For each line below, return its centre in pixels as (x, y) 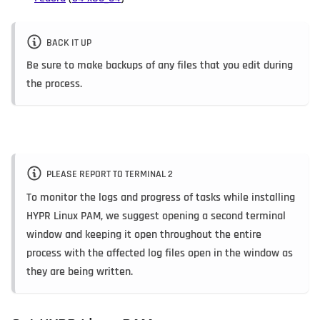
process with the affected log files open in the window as (160, 253)
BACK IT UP (69, 43)
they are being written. (80, 271)
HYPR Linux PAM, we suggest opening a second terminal (156, 216)
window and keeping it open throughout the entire (144, 234)
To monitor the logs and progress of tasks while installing (161, 197)
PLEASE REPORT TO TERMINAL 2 (109, 175)
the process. (54, 84)
